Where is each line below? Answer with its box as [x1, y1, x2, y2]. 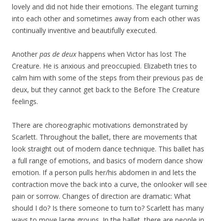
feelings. [12, 97, 38, 106]
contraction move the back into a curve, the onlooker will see [12, 180, 207, 189]
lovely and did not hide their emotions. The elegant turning [12, 2, 198, 11]
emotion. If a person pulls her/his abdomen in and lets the [12, 168, 196, 177]
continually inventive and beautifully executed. [12, 26, 157, 35]
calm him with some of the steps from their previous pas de [12, 73, 203, 82]
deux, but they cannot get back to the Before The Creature [12, 85, 200, 94]
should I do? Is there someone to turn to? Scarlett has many [12, 203, 204, 213]
